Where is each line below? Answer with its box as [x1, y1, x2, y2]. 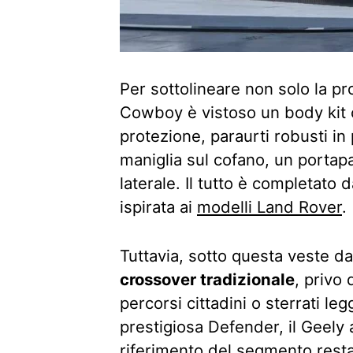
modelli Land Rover [197, 196, 342, 217]
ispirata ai [120, 196, 197, 217]
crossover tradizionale [120, 269, 295, 289]
